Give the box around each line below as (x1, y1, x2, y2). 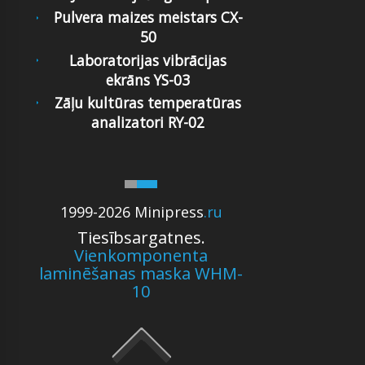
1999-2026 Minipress (59, 202, 204, 222)
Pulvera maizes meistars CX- (53, 7, 243, 28)
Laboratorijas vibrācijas (69, 50, 227, 70)
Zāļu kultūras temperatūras (55, 93, 242, 113)
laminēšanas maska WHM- (39, 262, 244, 285)
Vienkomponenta (74, 244, 209, 267)
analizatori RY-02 (91, 112, 205, 133)
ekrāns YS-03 (106, 69, 191, 90)
